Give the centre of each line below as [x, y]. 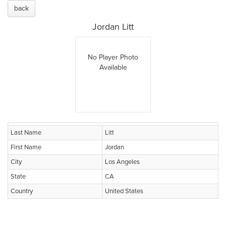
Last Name [26, 133]
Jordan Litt [113, 27]
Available [113, 67]
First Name [26, 147]
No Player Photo [113, 57]
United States [124, 191]
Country [22, 191]
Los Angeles [122, 162]
